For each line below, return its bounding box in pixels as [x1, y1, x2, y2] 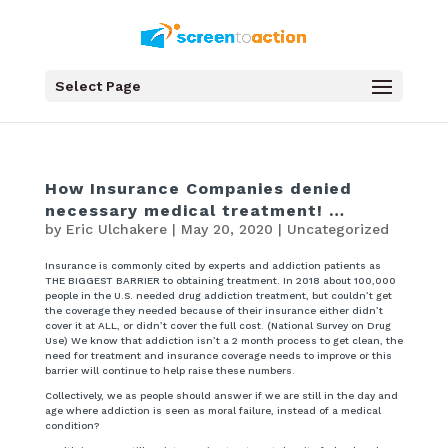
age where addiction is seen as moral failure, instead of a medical [44, 405, 381, 416]
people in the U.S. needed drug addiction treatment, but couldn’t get [44, 290, 392, 301]
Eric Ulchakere [65, 221, 167, 237]
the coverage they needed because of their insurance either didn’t [44, 305, 383, 316]
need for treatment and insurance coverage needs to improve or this [44, 350, 392, 361]
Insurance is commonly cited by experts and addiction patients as [44, 260, 381, 271]
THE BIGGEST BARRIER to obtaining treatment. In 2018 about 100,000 [44, 275, 396, 286]
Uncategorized [286, 221, 389, 237]
